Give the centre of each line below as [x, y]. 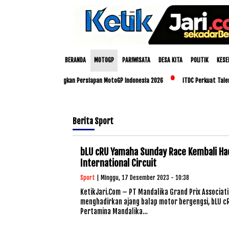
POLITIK [200, 60]
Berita [84, 121]
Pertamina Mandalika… [114, 211]
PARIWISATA [136, 60]
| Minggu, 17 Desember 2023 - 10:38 [142, 178]
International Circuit [118, 163]
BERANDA [75, 60]
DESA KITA [170, 60]
